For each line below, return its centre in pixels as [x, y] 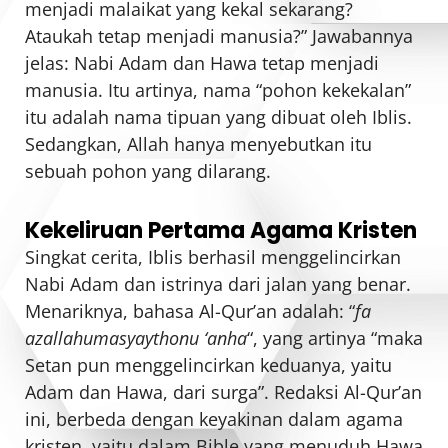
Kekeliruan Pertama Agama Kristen [221, 230]
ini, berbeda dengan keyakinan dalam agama [214, 418]
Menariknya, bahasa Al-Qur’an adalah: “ [190, 310]
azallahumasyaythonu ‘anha [136, 337]
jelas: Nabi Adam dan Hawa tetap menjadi [202, 63]
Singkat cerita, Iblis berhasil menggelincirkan [213, 256]
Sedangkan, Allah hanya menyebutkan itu [198, 144]
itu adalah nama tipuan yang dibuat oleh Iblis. [218, 117]
